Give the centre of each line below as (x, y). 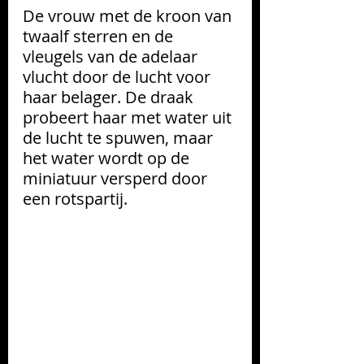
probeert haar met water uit (129, 117)
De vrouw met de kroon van (129, 15)
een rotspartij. (75, 198)
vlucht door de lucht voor (119, 76)
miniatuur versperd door (117, 178)
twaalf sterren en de (100, 36)
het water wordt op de (108, 158)
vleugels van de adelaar (112, 56)
